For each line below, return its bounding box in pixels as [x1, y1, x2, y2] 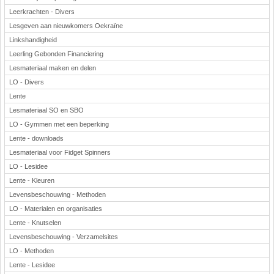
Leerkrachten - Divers [9, 8, 75, 15]
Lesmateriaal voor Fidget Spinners [9, 149, 111, 156]
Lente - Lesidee [9, 261, 55, 268]
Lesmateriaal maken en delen [9, 64, 96, 72]
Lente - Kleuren [9, 177, 54, 184]
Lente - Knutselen [9, 219, 61, 226]
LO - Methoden [9, 247, 54, 254]
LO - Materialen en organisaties [9, 205, 102, 212]
